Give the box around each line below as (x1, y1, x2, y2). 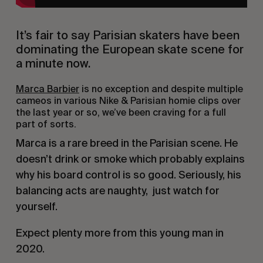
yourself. (15, 200, 58, 213)
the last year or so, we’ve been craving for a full (15, 106, 226, 118)
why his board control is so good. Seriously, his (15, 168, 241, 181)
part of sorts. (15, 118, 76, 130)
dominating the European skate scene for (15, 42, 244, 56)
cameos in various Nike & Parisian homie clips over (15, 95, 241, 106)
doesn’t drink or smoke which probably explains (15, 152, 245, 165)
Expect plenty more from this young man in (15, 226, 224, 239)
